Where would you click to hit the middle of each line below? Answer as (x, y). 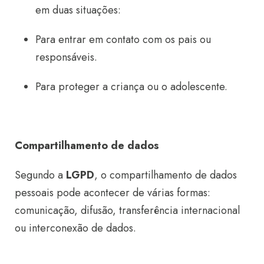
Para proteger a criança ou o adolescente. (131, 86)
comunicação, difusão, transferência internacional (127, 210)
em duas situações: (78, 10)
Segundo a (40, 175)
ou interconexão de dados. (75, 228)
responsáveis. (66, 57)
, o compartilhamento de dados (166, 175)
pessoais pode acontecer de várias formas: (113, 192)
